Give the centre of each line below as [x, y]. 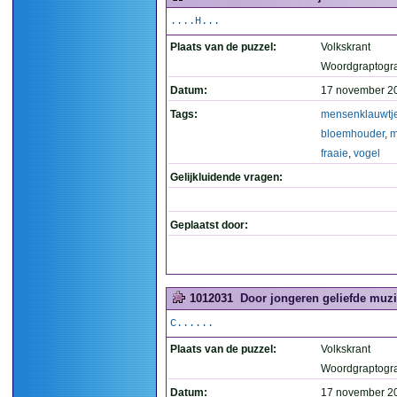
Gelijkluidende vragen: [226, 177]
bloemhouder [353, 134]
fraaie [335, 153]
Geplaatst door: [209, 225]
